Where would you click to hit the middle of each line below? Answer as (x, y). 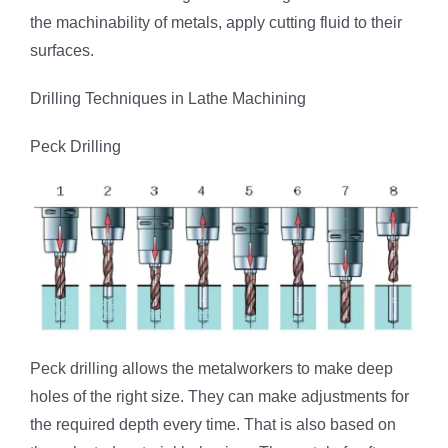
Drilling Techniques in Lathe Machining (168, 98)
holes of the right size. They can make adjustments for (219, 397)
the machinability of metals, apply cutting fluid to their (216, 22)
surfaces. (62, 50)
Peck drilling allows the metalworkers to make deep (211, 369)
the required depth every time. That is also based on (213, 425)
